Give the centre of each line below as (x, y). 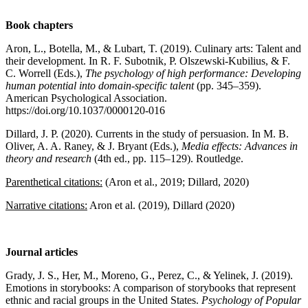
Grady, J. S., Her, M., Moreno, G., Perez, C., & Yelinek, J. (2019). (149, 275)
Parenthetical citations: (54, 181)
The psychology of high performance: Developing (193, 73)
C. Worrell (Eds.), (45, 73)
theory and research (48, 158)
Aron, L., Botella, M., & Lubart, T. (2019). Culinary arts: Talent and (153, 48)
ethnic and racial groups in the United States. (103, 300)
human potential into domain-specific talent (100, 85)
